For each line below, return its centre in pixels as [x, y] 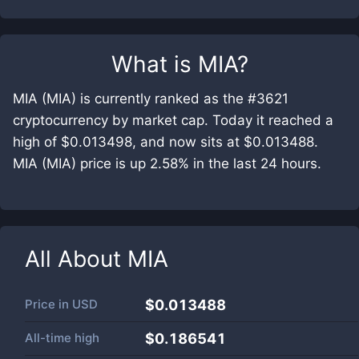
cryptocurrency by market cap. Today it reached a [173, 120]
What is [154, 64]
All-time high [62, 338]
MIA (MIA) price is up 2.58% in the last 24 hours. [167, 163]
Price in [48, 304]
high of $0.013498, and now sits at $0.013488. [165, 142]
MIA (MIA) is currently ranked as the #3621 [151, 99]
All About [76, 259]
